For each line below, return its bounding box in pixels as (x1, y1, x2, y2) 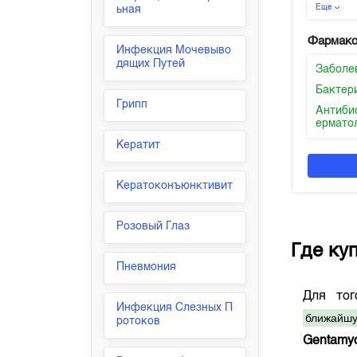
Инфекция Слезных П (116, 302, 233, 313)
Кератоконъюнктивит (116, 180, 233, 191)
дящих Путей (116, 58, 186, 69)
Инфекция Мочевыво (116, 45, 232, 56)
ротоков (116, 316, 161, 327)
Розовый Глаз (116, 221, 190, 232)
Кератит (116, 139, 161, 151)
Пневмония (116, 261, 177, 273)
